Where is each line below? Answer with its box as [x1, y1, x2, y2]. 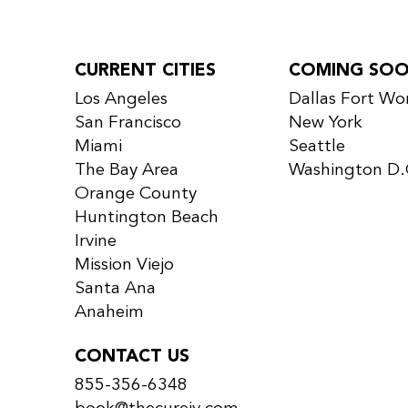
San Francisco [75, 114, 182, 133]
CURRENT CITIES [75, 62, 217, 81]
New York [289, 114, 363, 133]
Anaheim [75, 303, 145, 322]
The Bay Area [75, 161, 179, 180]
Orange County [75, 185, 198, 204]
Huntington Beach [75, 209, 219, 228]
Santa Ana [75, 280, 157, 299]
